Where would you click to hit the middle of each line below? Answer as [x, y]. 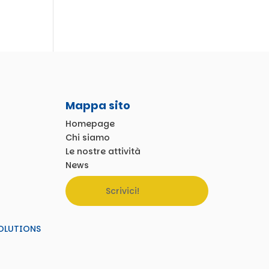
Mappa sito [98, 105]
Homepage [90, 123]
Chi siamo [87, 137]
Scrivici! [122, 191]
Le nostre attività [103, 151]
